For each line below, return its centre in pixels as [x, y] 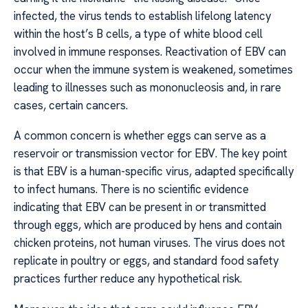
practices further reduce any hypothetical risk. [128, 279]
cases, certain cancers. [71, 105]
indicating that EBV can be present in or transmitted [140, 207]
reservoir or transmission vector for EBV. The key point [151, 154]
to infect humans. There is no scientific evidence [131, 189]
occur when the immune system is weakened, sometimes [153, 69]
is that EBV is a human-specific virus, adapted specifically [154, 172]
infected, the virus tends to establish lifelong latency [143, 15]
